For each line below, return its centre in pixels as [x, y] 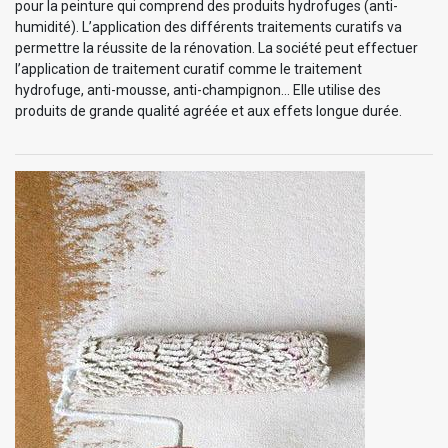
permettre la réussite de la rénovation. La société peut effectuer [216, 47]
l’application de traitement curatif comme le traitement [188, 68]
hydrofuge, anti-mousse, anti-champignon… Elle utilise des [198, 89]
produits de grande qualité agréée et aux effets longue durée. [208, 110]
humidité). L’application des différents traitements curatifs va [208, 26]
